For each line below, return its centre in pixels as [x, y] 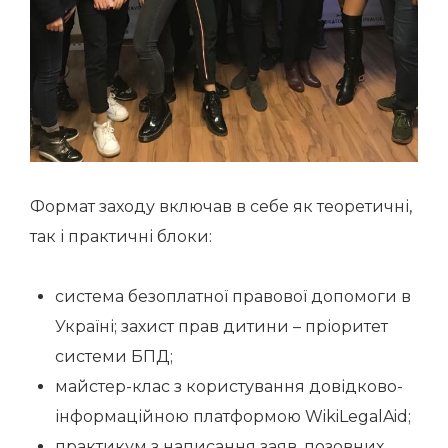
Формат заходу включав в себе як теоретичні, [221, 206]
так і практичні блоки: [121, 236]
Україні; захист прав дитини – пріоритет [221, 326]
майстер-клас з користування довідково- [229, 386]
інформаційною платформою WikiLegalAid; [233, 416]
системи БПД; [114, 356]
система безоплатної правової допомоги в [233, 296]
